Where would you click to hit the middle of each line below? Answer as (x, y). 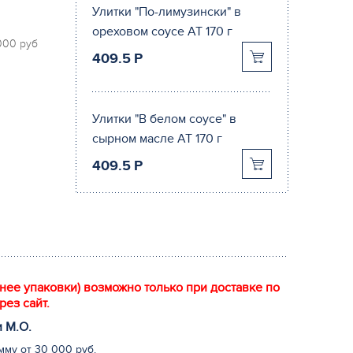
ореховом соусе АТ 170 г (162, 32)
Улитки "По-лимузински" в (167, 12)
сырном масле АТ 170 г (157, 139)
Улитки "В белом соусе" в (164, 119)
